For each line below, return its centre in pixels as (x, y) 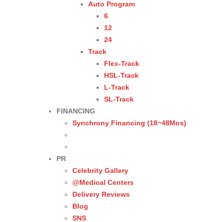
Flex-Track (122, 64)
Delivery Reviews (101, 194)
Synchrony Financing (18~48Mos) (129, 123)
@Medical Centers (103, 183)
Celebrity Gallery (100, 171)
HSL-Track (121, 76)
